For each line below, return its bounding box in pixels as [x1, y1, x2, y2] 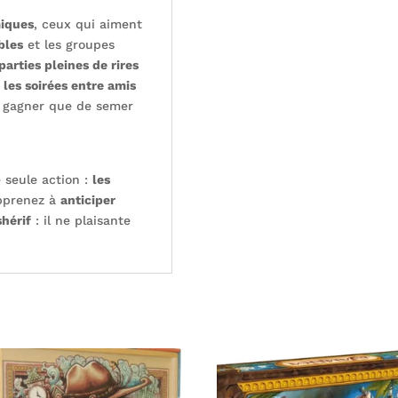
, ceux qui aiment [34, 17, 143, 32]
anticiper [60, 193, 116, 208]
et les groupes [23, 37, 115, 52]
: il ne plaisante [31, 213, 131, 228]
